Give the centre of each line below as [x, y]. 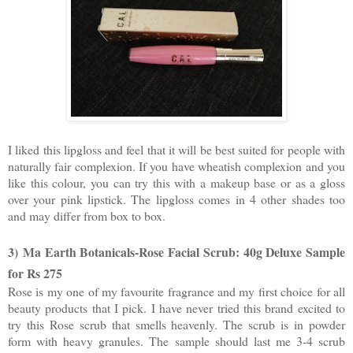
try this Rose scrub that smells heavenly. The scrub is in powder [176, 325]
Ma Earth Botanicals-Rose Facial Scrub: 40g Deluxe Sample [184, 252]
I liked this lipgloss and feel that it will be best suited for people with [176, 150]
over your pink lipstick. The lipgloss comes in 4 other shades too [176, 199]
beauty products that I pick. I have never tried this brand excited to [176, 308]
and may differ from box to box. [87, 216]
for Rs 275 [35, 273]
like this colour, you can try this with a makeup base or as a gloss [176, 183]
